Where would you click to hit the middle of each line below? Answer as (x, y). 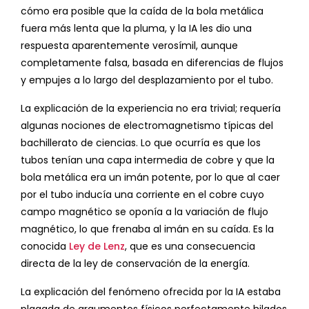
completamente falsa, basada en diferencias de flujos (152, 63)
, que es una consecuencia (190, 247)
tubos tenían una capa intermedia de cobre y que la (148, 160)
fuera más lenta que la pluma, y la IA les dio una (136, 29)
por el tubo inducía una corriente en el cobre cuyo (142, 195)
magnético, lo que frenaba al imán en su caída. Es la (147, 229)
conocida (45, 247)
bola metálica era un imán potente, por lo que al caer (150, 178)
